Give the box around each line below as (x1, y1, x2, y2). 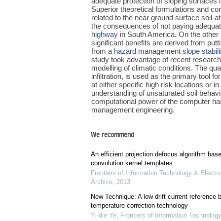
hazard (114, 46, 137, 55)
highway (91, 30, 118, 38)
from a (91, 46, 114, 55)
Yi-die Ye (90, 212, 116, 220)
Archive (90, 178, 112, 186)
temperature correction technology (90, 202, 188, 210)
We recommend (90, 132, 134, 140)
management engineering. (91, 105, 175, 114)
